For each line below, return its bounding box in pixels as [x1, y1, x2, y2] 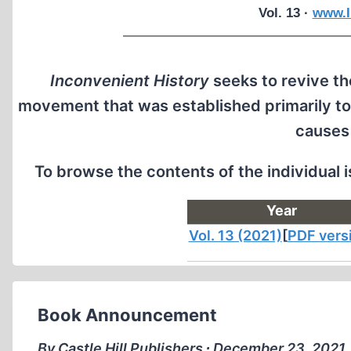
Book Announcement [38, 305, 217, 325]
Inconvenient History [50, 71, 210, 90]
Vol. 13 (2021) [188, 227, 282, 244]
